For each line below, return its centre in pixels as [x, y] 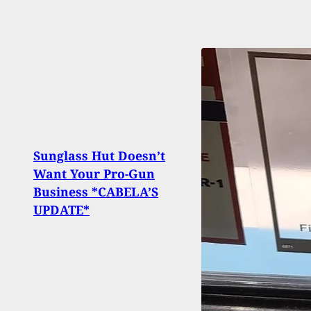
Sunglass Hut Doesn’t [99, 155]
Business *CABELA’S [96, 191]
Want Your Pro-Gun [94, 173]
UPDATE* [61, 209]
